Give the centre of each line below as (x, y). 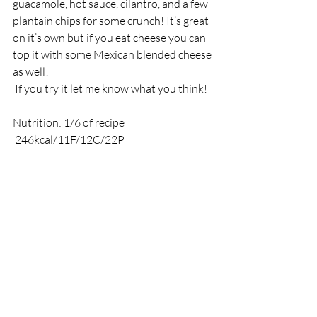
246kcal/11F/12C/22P (71, 139)
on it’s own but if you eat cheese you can (110, 37)
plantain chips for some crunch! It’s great (112, 20)
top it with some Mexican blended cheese (113, 54)
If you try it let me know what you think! (111, 88)
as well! (32, 71)
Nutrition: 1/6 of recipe (69, 122)
